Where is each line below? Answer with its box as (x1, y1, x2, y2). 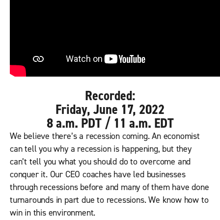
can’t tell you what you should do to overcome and (10, 156, 191, 167)
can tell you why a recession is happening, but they (10, 143, 192, 155)
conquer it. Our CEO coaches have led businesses (10, 169, 186, 180)
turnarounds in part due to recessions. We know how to (10, 194, 209, 206)
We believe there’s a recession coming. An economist (10, 131, 200, 142)
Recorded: (85, 87, 135, 105)
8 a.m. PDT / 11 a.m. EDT (46, 114, 174, 132)
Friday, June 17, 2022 (55, 101, 165, 118)
